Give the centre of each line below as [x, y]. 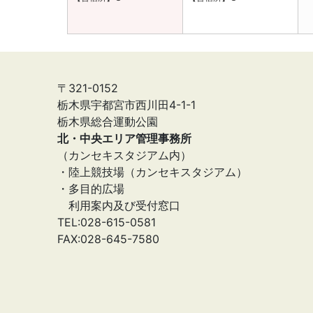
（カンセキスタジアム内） [124, 155]
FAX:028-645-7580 [108, 239]
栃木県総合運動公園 [108, 122]
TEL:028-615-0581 [107, 222]
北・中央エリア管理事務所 [124, 138]
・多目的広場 [91, 189]
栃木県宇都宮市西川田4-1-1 [126, 105]
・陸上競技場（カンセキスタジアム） [152, 172]
